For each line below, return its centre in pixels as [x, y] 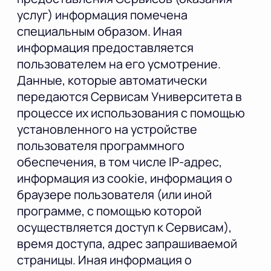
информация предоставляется [105, 48]
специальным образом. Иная [100, 31]
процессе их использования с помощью [131, 113]
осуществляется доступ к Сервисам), [124, 227]
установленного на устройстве [107, 129]
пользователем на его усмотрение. [119, 64]
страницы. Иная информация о [104, 260]
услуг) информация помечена [102, 15]
